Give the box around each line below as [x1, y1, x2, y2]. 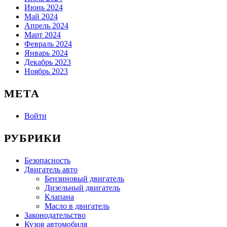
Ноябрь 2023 [24, 66, 68, 75]
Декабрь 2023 [24, 57, 71, 66]
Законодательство [24, 210, 86, 219]
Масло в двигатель [45, 201, 109, 210]
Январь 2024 [24, 48, 68, 57]
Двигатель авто [24, 165, 78, 174]
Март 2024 [24, 30, 61, 39]
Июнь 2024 [24, 3, 63, 12]
